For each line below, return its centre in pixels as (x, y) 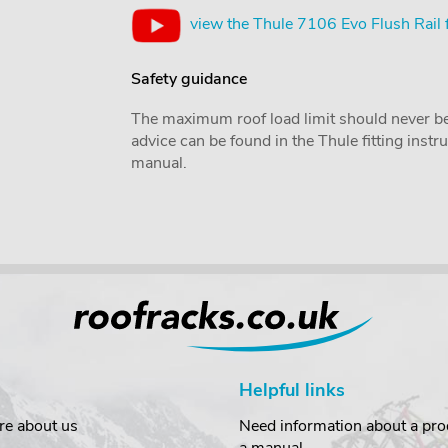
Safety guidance (188, 79)
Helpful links (292, 390)
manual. (158, 163)
